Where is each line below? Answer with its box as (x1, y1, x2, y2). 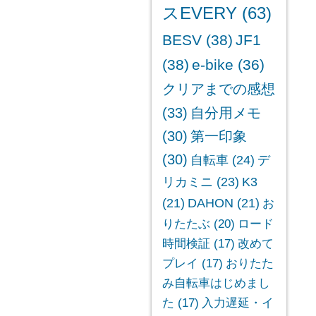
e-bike (191, 56, 233, 73)
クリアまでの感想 (162, 81, 275, 97)
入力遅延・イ (201, 296, 274, 310)
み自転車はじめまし (162, 276, 270, 290)
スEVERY (162, 4, 237, 23)
